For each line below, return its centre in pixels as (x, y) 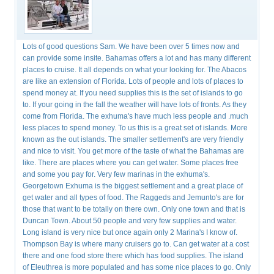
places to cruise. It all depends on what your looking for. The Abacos (135, 70)
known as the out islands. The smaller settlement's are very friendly (133, 140)
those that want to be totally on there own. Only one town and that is (134, 209)
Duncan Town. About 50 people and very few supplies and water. (130, 221)
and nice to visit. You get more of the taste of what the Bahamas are (134, 151)
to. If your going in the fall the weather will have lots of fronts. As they (135, 105)
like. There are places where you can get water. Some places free (131, 163)
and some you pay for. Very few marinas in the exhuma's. (117, 175)
